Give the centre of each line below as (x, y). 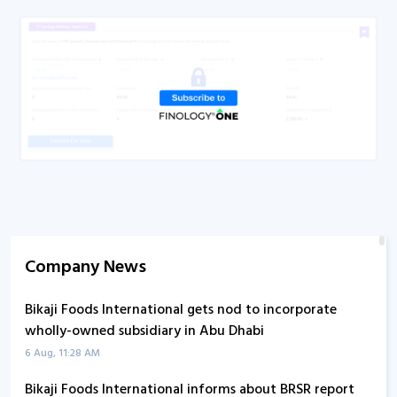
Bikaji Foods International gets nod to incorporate (181, 311)
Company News (86, 268)
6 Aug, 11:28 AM (62, 354)
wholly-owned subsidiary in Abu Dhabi (144, 332)
